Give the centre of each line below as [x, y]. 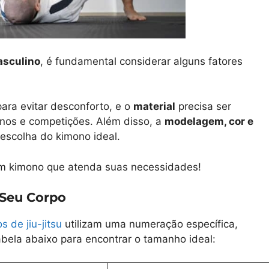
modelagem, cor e [209, 122]
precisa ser [203, 107]
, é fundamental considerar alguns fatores [141, 61]
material [154, 107]
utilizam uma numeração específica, [150, 224]
